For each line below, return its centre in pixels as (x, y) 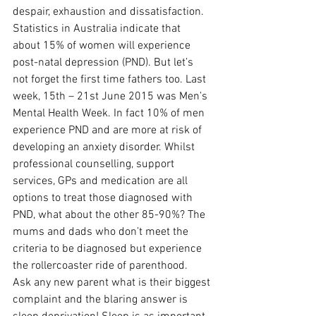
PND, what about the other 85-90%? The (110, 215)
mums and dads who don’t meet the (102, 232)
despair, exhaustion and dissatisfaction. (110, 12)
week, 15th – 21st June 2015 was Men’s (111, 97)
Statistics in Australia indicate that (98, 29)
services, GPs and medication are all (102, 181)
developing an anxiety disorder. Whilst (105, 147)
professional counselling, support (95, 164)
